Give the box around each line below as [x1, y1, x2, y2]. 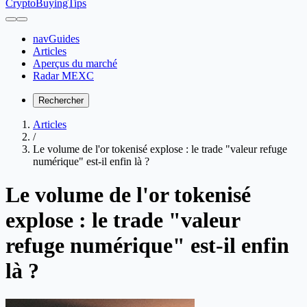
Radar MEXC [33, 70, 94, 82]
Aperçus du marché [33, 58, 117, 69]
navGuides [33, 33, 79, 45]
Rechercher [38, 95, 84, 106]
